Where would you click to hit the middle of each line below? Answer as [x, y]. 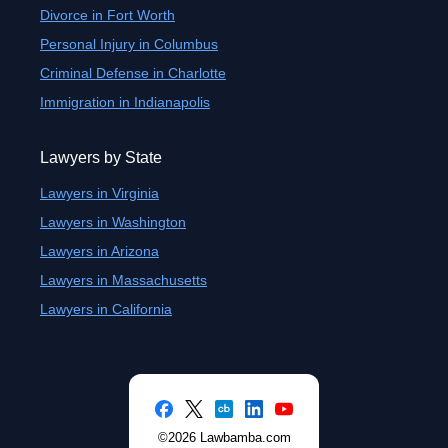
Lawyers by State [101, 157]
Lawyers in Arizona [99, 251]
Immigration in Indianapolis [125, 102]
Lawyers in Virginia [99, 193]
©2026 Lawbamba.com [224, 437]
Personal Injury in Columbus [129, 44]
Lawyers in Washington [113, 222]
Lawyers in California [106, 309]
